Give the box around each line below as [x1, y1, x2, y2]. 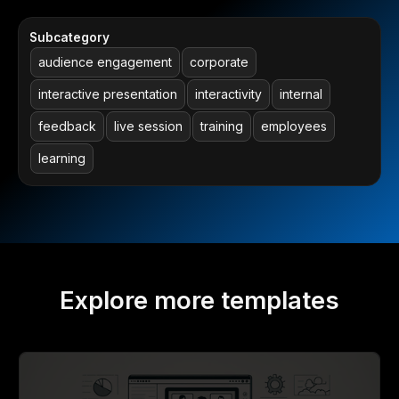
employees [261, 118, 327, 134]
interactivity [195, 86, 262, 102]
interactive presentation [38, 86, 177, 102]
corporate [190, 54, 248, 70]
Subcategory [29, 30, 110, 45]
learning [38, 151, 85, 167]
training [200, 118, 243, 134]
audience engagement [38, 54, 172, 70]
